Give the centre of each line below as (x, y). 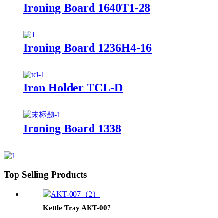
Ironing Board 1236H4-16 (88, 47)
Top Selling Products (45, 175)
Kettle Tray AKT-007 (77, 208)
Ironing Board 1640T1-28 (87, 8)
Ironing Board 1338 (72, 129)
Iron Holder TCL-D (73, 87)
